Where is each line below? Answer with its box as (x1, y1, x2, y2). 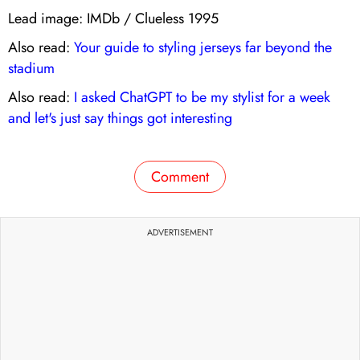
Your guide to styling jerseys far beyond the (74, 37, 332, 59)
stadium (8, 58, 55, 80)
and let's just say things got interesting (8, 108, 232, 129)
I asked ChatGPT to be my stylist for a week (74, 87, 330, 108)
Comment (151, 166, 209, 188)
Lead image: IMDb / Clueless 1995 (8, 8, 219, 30)
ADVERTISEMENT (147, 226, 213, 239)
